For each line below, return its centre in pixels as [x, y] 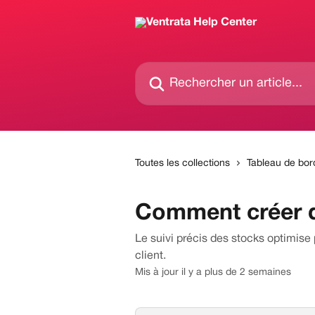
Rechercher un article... [193, 70]
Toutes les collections [182, 163]
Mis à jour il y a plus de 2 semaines [213, 272]
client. [150, 256]
